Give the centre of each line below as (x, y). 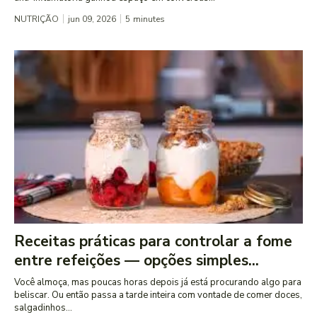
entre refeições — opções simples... (137, 261)
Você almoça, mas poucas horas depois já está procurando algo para (158, 283)
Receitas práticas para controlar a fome (153, 242)
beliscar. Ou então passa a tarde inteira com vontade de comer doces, (158, 295)
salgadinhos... (43, 308)
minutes (149, 19)
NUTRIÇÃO (36, 19)
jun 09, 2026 (92, 19)
